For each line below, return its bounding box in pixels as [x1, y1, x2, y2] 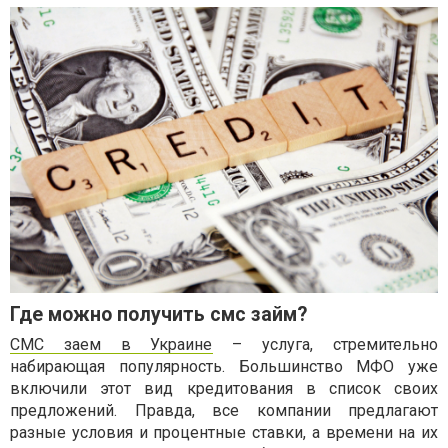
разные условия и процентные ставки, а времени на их [10, 422, 438, 442]
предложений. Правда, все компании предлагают [10, 400, 438, 420]
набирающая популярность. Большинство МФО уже [10, 356, 438, 376]
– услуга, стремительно [212, 334, 438, 354]
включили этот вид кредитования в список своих [10, 378, 438, 398]
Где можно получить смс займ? [10, 302, 307, 326]
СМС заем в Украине [10, 334, 213, 354]
